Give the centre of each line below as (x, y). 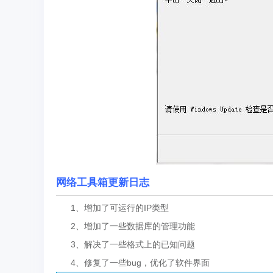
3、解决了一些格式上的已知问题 (126, 244)
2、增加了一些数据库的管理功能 (126, 226)
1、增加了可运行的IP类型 (112, 208)
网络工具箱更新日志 (103, 183)
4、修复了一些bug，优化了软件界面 (133, 263)
